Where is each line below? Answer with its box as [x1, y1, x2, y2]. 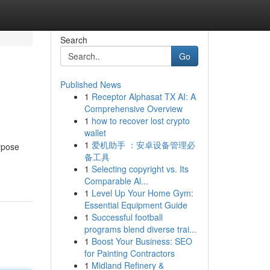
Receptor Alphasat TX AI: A [91, 90, 196, 102]
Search [60, 34, 87, 46]
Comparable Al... [84, 175, 148, 187]
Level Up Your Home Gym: [91, 187, 193, 199]
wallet [84, 127, 106, 139]
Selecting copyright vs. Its [91, 163, 189, 175]
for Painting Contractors [84, 247, 175, 259]
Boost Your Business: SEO [91, 235, 192, 247]
